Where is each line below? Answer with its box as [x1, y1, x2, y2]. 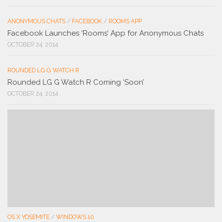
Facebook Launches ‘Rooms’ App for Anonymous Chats [7, 28, 204, 38]
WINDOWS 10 [56, 213, 94, 221]
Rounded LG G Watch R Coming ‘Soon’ [7, 77, 144, 87]
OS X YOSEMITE [7, 213, 50, 221]
